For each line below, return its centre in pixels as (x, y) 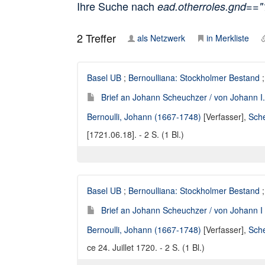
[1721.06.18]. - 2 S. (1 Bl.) (135, 134)
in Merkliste (228, 38)
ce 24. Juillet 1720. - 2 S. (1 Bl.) (146, 247)
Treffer (99, 38)
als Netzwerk (161, 38)
